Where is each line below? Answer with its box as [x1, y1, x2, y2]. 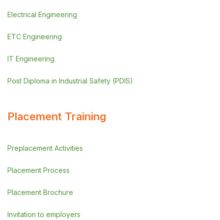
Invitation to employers [7, 210, 81, 219]
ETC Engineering [7, 32, 62, 41]
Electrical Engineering [7, 10, 77, 19]
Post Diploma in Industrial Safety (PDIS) [7, 77, 133, 85]
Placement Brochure [7, 188, 73, 196]
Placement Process [7, 166, 70, 174]
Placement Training [7, 110, 106, 123]
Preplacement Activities [7, 144, 83, 152]
